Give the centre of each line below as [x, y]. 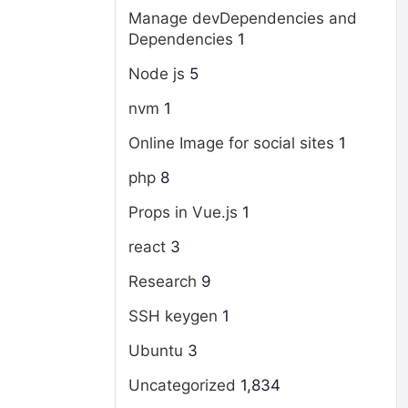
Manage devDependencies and [243, 18]
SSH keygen [173, 316]
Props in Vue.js [183, 212]
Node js [157, 74]
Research [163, 281]
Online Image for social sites [231, 143]
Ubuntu [156, 351]
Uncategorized [182, 385]
